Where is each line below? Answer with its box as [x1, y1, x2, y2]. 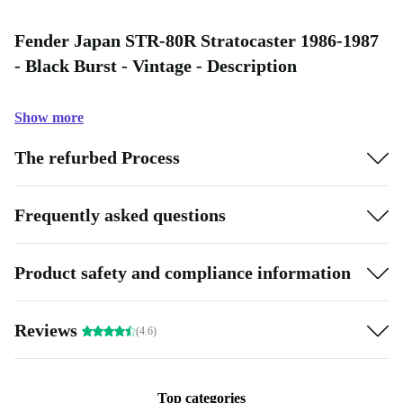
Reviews [14, 319, 82, 340]
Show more [14, 110, 84, 125]
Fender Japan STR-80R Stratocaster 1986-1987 [14, 31, 379, 50]
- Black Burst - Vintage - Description [14, 56, 297, 76]
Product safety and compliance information [14, 262, 351, 282]
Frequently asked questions [14, 204, 226, 225]
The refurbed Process [14, 147, 180, 167]
